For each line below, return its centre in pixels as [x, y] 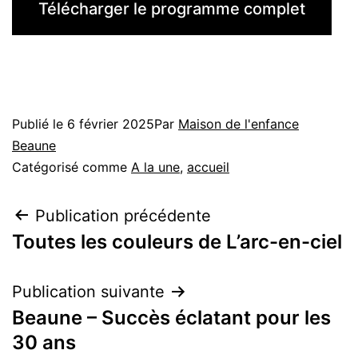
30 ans [44, 342]
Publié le [40, 123]
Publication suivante [88, 291]
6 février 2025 [111, 123]
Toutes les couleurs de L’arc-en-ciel [177, 241]
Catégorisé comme [72, 167]
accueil [208, 167]
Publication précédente [123, 215]
